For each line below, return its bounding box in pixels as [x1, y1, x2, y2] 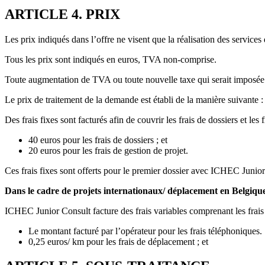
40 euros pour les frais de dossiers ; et [28, 134, 167, 145]
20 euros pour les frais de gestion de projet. [28, 145, 188, 156]
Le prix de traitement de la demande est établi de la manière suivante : [5, 94, 263, 105]
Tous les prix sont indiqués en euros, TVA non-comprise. [5, 54, 216, 64]
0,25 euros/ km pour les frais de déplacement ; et [28, 236, 208, 247]
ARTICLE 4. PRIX [5, 6, 120, 22]
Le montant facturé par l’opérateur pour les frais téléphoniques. [28, 225, 262, 236]
